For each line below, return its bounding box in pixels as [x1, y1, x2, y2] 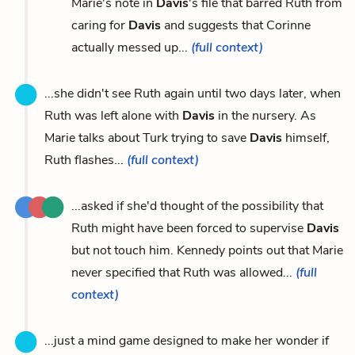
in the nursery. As [215, 106, 316, 124]
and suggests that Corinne [161, 16, 311, 34]
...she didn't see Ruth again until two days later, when [44, 84, 341, 102]
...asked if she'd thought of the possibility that [71, 197, 323, 215]
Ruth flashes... [44, 151, 127, 169]
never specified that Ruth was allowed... [71, 263, 296, 281]
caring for [71, 16, 128, 34]
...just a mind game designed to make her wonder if [44, 331, 329, 349]
